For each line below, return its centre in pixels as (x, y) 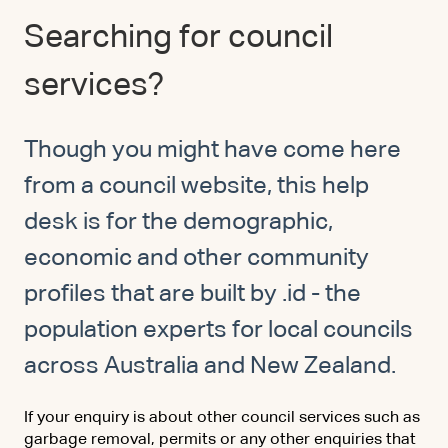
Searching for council (178, 37)
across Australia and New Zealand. (210, 366)
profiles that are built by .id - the (192, 294)
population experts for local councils (218, 330)
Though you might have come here (212, 150)
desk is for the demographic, (178, 222)
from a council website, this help (196, 186)
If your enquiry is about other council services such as (222, 417)
